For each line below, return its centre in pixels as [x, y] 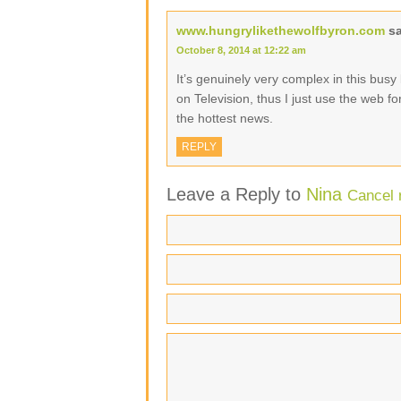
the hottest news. [225, 118]
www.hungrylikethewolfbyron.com [281, 30]
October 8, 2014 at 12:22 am [241, 50]
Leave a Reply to [236, 194]
